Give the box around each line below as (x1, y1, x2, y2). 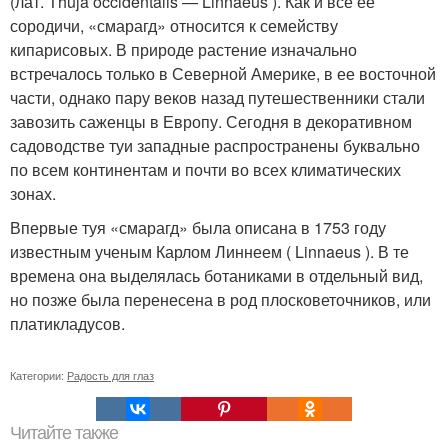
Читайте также (10, 423, 118, 443)
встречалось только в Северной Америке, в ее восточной (10, 62, 436, 85)
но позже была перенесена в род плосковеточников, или (10, 288, 431, 311)
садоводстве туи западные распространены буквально (10, 134, 420, 157)
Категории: (10, 367, 67, 383)
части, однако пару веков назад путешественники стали (10, 86, 425, 109)
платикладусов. (10, 312, 125, 335)
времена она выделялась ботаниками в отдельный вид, (10, 264, 423, 287)
